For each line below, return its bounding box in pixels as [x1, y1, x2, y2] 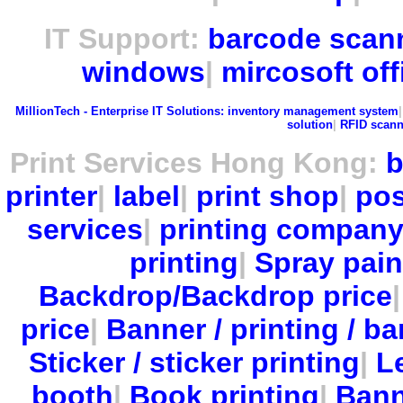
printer [4, 180, 97, 213]
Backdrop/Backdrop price [38, 280, 392, 313]
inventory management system [227, 104, 399, 119]
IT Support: [43, 22, 208, 55]
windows [82, 55, 205, 88]
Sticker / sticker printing [28, 346, 360, 380]
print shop [195, 180, 339, 213]
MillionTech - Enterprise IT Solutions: [14, 104, 224, 119]
